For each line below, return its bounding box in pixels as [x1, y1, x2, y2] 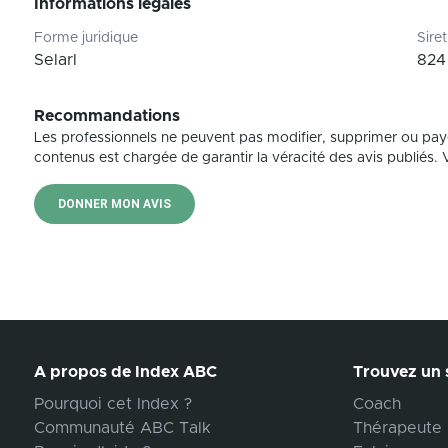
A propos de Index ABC [34, 364, 217, 380]
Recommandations [34, 108, 180, 124]
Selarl [34, 52, 77, 68]
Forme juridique [34, 31, 138, 45]
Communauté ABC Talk [34, 420, 211, 436]
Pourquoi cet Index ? [34, 396, 192, 412]
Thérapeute [353, 420, 442, 436]
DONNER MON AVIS [58, 197, 171, 211]
